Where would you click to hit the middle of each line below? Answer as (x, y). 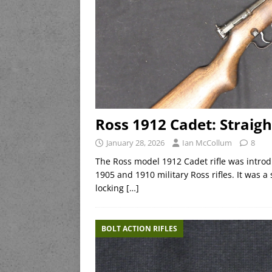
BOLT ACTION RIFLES (139, 228)
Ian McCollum (207, 142)
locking (111, 188)
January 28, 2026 (135, 142)
